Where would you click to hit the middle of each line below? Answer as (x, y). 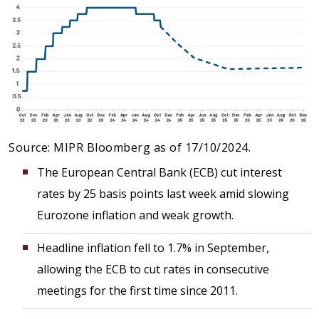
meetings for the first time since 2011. (137, 291)
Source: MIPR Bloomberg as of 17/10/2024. (130, 148)
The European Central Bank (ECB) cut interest (159, 173)
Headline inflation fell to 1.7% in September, (153, 248)
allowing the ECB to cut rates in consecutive (153, 270)
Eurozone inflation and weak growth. (135, 215)
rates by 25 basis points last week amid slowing (163, 194)
